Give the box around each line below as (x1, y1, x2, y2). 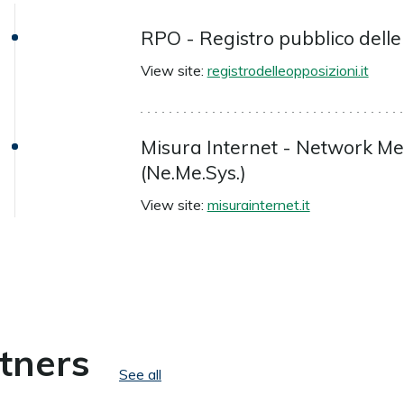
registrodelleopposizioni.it (207, 61, 369, 80)
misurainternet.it (207, 196, 310, 215)
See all (119, 365, 161, 384)
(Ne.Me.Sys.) (140, 161, 246, 185)
